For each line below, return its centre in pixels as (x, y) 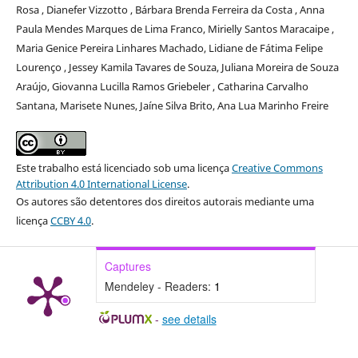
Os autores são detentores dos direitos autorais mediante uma (165, 202)
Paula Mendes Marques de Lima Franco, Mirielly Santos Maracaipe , (175, 29)
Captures (127, 267)
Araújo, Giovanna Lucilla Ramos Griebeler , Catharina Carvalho (162, 87)
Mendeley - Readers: (159, 286)
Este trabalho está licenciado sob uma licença (123, 168)
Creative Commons (277, 168)
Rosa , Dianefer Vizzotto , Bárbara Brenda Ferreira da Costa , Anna (170, 10)
